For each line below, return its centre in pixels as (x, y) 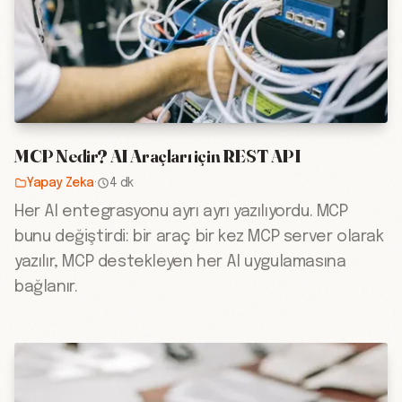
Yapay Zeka (61, 184)
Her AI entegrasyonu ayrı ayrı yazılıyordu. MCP (181, 212)
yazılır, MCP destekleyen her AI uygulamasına (180, 262)
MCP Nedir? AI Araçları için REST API (158, 156)
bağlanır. (46, 288)
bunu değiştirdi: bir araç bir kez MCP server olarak (199, 237)
